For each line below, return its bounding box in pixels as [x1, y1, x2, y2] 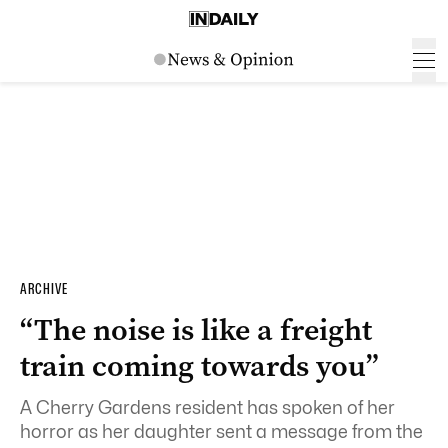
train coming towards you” [20, 346, 379, 386]
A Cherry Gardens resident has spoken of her [20, 397, 395, 418]
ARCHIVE [20, 280, 68, 298]
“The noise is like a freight [20, 310, 372, 350]
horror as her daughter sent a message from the [20, 421, 423, 442]
